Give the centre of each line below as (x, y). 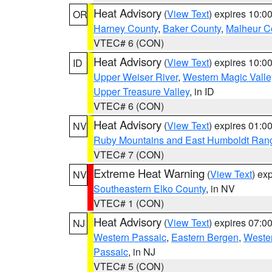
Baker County (192, 28)
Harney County (126, 28)
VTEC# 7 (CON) (129, 155)
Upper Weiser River (136, 77)
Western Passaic (130, 237)
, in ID (202, 91)
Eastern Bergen (205, 237)
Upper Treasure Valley (141, 91)
